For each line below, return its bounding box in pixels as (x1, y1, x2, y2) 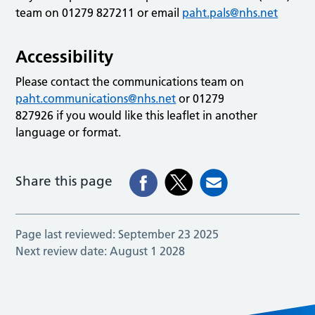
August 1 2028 (110, 243, 186, 258)
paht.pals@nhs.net (182, 5, 278, 20)
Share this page (15, 172, 113, 189)
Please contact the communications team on (15, 74, 245, 89)
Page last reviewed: (15, 226, 116, 241)
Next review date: (15, 243, 108, 258)
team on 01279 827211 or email (15, 5, 183, 20)
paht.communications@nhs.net (15, 91, 176, 105)
